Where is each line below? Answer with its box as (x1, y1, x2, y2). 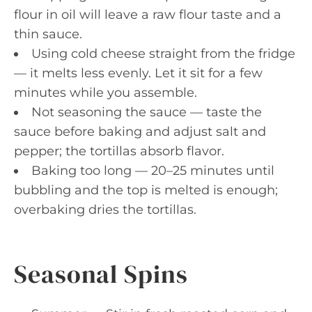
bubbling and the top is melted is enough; (14, 182, 278, 198)
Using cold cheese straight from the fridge (31, 45, 295, 61)
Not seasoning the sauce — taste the (31, 104, 262, 120)
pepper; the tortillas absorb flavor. (14, 143, 224, 159)
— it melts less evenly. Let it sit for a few (14, 65, 263, 81)
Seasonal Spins (14, 256, 188, 291)
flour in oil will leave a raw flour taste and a (14, 6, 281, 22)
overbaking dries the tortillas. (14, 201, 196, 217)
